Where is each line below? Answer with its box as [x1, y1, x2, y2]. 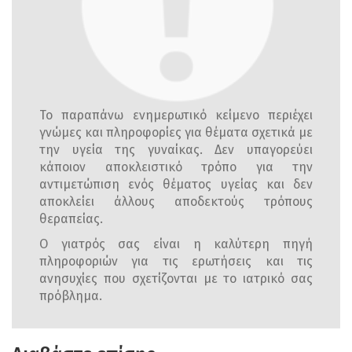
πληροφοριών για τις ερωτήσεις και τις [39, 254, 313, 269]
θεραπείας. [39, 211, 103, 227]
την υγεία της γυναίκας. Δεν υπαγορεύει [39, 142, 313, 158]
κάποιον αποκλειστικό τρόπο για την [39, 159, 313, 175]
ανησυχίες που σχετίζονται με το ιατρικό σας [39, 271, 313, 287]
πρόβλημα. [39, 288, 102, 304]
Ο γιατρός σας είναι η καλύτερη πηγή [39, 236, 313, 252]
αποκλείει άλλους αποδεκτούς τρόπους [39, 194, 313, 210]
